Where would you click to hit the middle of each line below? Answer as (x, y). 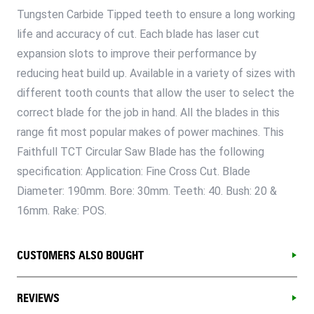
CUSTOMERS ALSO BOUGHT (80, 255)
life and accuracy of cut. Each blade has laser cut (138, 34)
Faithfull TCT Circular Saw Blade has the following (141, 151)
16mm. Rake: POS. (62, 210)
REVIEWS (38, 298)
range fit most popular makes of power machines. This (150, 132)
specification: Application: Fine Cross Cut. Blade (134, 171)
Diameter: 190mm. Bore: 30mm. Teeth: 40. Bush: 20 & (147, 191)
